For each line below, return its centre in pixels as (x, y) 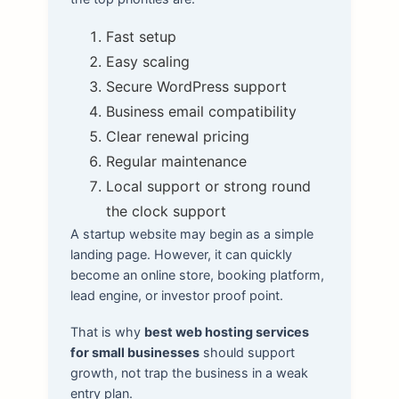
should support (247, 352)
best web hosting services (226, 331)
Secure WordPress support (196, 87)
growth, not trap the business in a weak (189, 372)
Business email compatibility (201, 112)
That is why (107, 331)
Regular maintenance (176, 162)
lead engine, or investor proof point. (176, 296)
